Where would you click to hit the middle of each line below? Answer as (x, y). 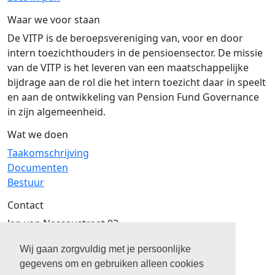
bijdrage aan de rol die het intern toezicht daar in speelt (137, 83)
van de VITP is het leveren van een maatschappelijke (128, 68)
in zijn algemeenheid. (56, 112)
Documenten (38, 168)
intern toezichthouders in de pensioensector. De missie (135, 53)
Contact (25, 205)
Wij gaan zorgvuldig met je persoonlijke (105, 249)
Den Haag (30, 253)
